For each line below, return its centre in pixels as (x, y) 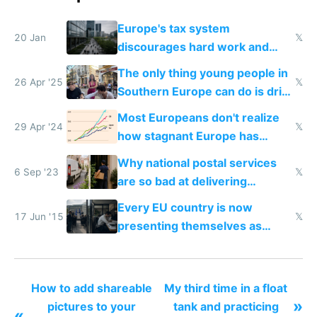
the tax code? (155, 281)
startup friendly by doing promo (205, 244)
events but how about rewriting (204, 262)
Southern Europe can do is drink (206, 92)
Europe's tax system (173, 28)
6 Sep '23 (36, 172)
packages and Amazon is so (194, 199)
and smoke (148, 110)
